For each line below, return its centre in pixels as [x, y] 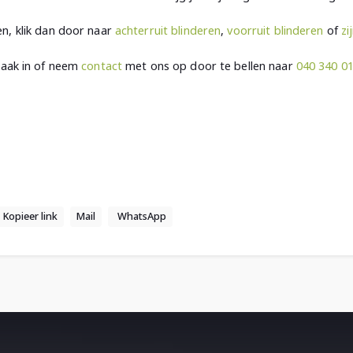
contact [102, 65]
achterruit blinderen [168, 30]
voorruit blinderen [275, 30]
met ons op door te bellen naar [209, 65]
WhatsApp [142, 217]
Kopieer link [30, 217]
